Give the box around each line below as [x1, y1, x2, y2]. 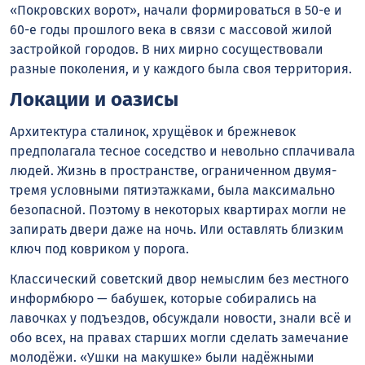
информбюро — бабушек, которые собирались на [10, 290, 317, 306]
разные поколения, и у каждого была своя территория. [10, 61, 352, 77]
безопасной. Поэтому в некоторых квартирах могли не [10, 201, 346, 218]
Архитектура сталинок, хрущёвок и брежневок [10, 123, 296, 139]
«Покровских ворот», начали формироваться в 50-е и [10, 2, 342, 19]
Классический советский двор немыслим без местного [10, 270, 349, 287]
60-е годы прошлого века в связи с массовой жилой [10, 22, 332, 38]
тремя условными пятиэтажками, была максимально [10, 182, 335, 198]
